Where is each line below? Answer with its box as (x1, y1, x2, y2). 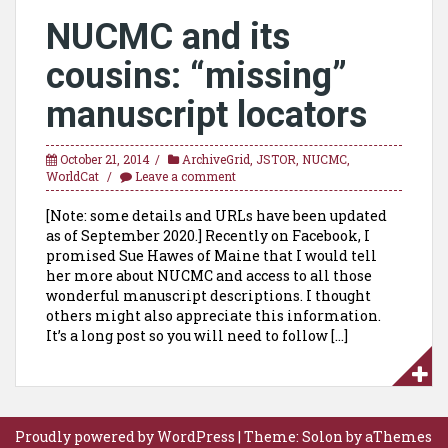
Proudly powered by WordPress (15, 427, 235, 446)
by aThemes (343, 427, 432, 446)
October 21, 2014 (60, 151, 150, 167)
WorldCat (46, 168, 99, 184)
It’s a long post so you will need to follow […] (46, 326, 348, 345)
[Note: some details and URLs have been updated (46, 206, 387, 225)
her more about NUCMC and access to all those (46, 266, 372, 285)
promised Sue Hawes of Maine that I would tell (46, 246, 377, 265)
